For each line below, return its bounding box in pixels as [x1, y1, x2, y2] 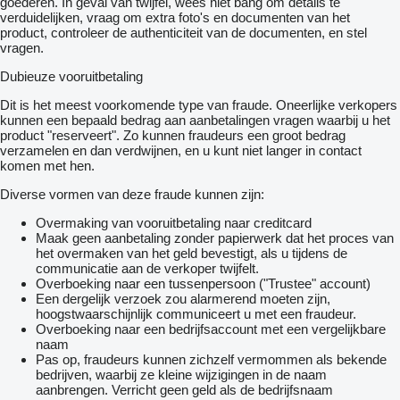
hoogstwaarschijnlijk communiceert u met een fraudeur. [36, 306, 356, 322]
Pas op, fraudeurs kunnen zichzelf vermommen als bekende [36, 352, 387, 368]
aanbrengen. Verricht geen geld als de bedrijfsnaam [36, 382, 333, 398]
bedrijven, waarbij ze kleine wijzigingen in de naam [36, 367, 327, 383]
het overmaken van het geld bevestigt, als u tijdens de [36, 246, 347, 262]
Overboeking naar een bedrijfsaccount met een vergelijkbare [36, 321, 386, 337]
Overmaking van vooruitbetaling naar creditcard [36, 215, 312, 231]
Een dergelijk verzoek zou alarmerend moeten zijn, [36, 291, 330, 307]
